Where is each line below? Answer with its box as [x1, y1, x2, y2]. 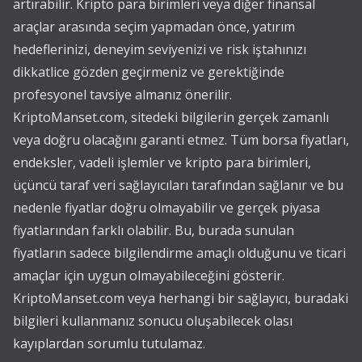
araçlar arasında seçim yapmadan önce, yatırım [13, 18, 295, 36]
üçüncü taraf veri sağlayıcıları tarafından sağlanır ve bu [13, 176, 343, 194]
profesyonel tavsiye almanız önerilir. [13, 86, 232, 103]
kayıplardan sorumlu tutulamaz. [13, 335, 205, 352]
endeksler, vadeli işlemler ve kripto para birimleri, [13, 154, 311, 171]
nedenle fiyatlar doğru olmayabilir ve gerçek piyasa [13, 199, 320, 217]
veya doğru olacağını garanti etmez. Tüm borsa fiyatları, [13, 131, 349, 149]
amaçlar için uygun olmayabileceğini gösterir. [13, 267, 284, 284]
